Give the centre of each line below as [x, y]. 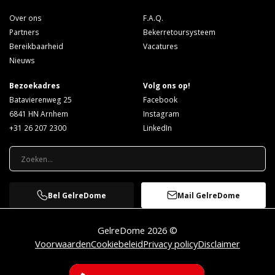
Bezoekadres [34, 85]
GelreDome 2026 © [137, 230]
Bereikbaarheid [36, 46]
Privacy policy [170, 243]
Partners [24, 32]
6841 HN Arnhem [38, 113]
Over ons [25, 18]
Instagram [161, 113]
